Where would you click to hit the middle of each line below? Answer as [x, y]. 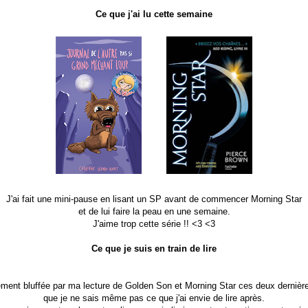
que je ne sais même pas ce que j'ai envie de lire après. [154, 298]
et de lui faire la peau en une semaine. [154, 211]
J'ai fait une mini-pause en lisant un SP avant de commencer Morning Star [154, 199]
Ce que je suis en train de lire [154, 248]
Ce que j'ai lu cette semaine [154, 14]
